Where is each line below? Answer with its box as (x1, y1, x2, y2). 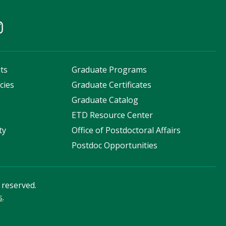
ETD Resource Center (72, 109, 153, 121)
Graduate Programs (72, 64, 147, 76)
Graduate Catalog (72, 94, 139, 106)
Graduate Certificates (72, 79, 152, 91)
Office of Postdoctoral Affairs (72, 125, 181, 136)
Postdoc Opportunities (72, 140, 158, 151)
